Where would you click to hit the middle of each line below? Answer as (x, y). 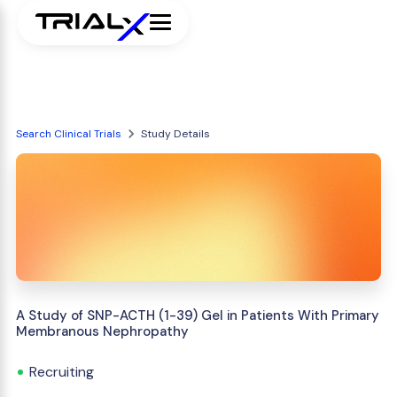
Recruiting (62, 372)
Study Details (175, 134)
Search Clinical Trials (69, 134)
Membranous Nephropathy (102, 331)
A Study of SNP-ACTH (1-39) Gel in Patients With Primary (198, 315)
